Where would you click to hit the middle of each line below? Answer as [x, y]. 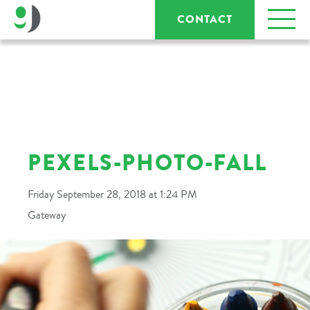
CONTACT [205, 19]
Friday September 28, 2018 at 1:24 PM [112, 194]
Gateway [47, 215]
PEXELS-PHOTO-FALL [147, 163]
